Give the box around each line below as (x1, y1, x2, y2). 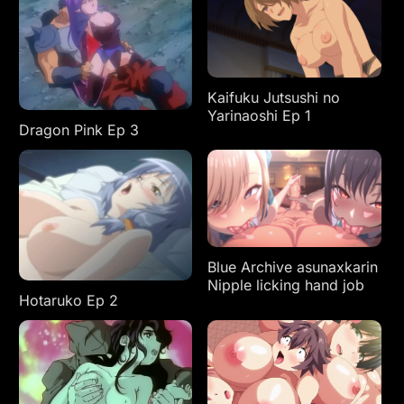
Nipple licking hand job (207, 276, 365, 295)
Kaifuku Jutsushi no (207, 87, 341, 106)
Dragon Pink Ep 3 (18, 120, 139, 139)
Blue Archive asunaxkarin (207, 258, 379, 277)
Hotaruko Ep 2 (18, 290, 118, 309)
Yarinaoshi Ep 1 (207, 106, 312, 124)
